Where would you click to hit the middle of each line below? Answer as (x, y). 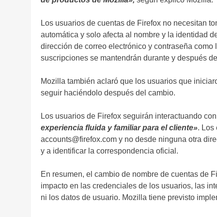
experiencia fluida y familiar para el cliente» (119, 128)
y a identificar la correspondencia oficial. (109, 151)
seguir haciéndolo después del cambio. (108, 93)
